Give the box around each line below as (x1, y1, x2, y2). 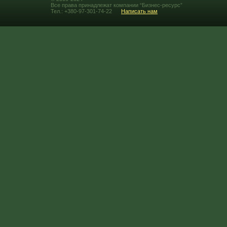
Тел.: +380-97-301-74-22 (51, 8, 113, 14)
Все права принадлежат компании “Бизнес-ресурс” (51, 2, 182, 8)
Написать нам (121, 8, 158, 14)
